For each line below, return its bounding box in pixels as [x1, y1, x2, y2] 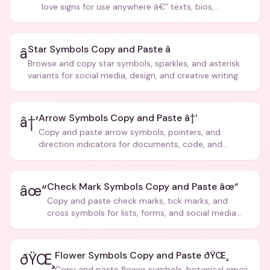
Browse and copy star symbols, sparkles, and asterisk [28, 58, 240, 69]
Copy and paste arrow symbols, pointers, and [39, 127, 221, 137]
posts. [47, 219, 72, 230]
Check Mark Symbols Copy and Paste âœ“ [47, 180, 238, 193]
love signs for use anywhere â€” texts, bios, [42, 1, 214, 12]
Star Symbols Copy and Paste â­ [28, 43, 171, 55]
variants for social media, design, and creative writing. [28, 70, 240, 81]
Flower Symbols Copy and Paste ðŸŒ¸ [55, 249, 228, 262]
